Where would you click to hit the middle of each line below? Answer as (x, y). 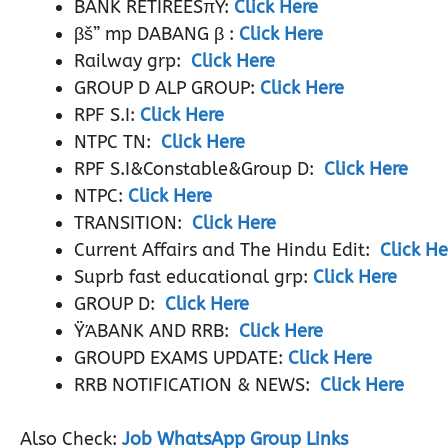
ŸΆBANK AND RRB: (154, 331)
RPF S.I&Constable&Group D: (196, 169)
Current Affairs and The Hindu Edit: (224, 250)
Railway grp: (130, 61)
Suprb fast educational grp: (193, 277)
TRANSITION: (130, 223)
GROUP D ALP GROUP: (167, 88)
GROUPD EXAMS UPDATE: (181, 358)
